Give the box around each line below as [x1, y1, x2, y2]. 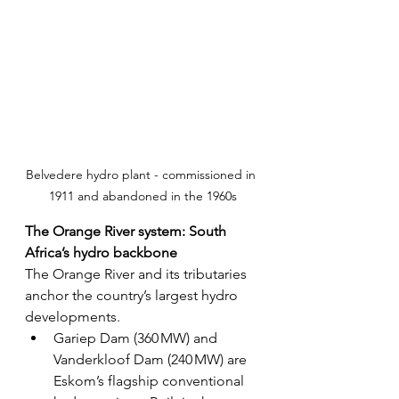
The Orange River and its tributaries [25, 265, 250, 283]
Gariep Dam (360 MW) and [53, 330, 221, 347]
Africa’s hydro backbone [25, 244, 177, 262]
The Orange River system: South [25, 223, 230, 240]
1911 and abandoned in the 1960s [48, 188, 237, 205]
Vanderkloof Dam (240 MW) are [53, 351, 250, 369]
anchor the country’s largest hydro [25, 287, 241, 305]
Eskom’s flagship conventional [53, 372, 248, 390]
